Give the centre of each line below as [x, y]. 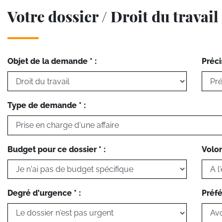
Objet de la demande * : [52, 61]
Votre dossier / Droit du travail [113, 17]
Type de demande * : [47, 105]
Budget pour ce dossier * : [56, 149]
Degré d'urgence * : [44, 193]
